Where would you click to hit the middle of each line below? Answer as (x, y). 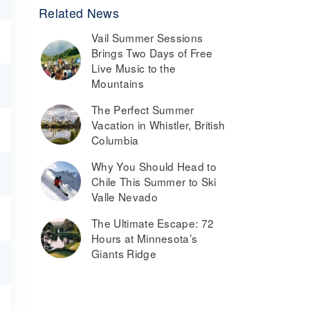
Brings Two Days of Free (152, 53)
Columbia (115, 140)
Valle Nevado (125, 197)
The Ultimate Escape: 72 (153, 223)
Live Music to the (134, 68)
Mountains (118, 83)
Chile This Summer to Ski (154, 181)
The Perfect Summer (143, 109)
